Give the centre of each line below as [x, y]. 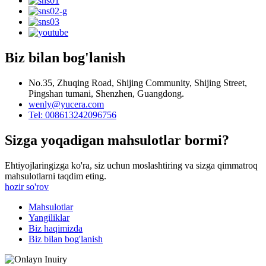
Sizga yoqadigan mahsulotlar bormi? [117, 140]
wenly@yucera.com [66, 104]
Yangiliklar [49, 217]
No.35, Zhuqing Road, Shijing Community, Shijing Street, [138, 83]
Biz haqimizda [56, 228]
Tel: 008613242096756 [72, 115]
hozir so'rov [27, 186]
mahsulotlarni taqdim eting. [56, 176]
